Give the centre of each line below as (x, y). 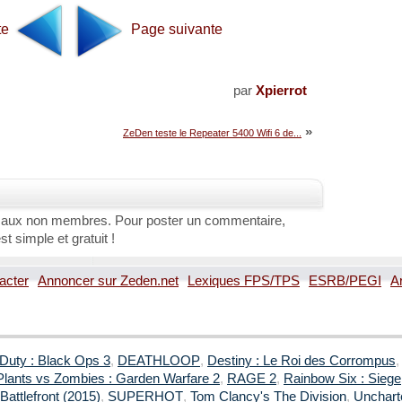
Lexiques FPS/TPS (244, 280)
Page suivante (175, 29)
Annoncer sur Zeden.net (108, 280)
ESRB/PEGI (345, 280)
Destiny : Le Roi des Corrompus (301, 360)
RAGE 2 (252, 378)
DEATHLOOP (159, 360)
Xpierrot (281, 90)
